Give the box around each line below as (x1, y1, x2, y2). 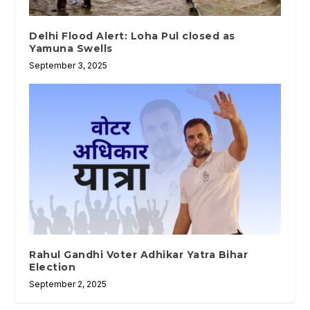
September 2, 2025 (29, 279, 107, 290)
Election (29, 261, 76, 274)
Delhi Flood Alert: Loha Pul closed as (29, 30, 235, 43)
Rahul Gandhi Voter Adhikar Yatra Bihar (29, 248, 248, 262)
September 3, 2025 (29, 60, 108, 71)
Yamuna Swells (29, 42, 113, 55)
